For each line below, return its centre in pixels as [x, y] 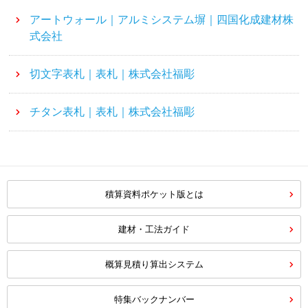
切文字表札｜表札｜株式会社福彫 [112, 74]
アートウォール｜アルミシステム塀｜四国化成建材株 [162, 19]
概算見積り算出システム [154, 264]
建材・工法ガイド [154, 229]
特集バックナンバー [154, 299]
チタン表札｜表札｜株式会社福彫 [112, 111]
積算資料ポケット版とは [154, 194]
